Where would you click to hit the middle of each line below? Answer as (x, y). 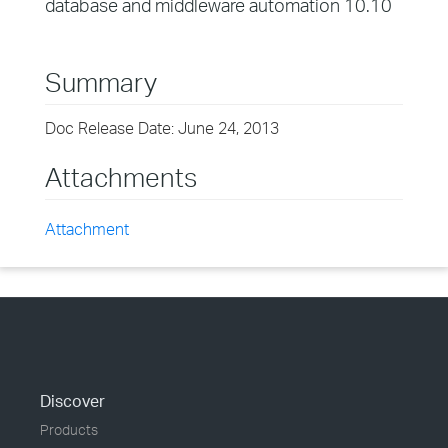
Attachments (121, 177)
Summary (101, 82)
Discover (72, 401)
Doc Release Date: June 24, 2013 (162, 128)
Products (69, 429)
